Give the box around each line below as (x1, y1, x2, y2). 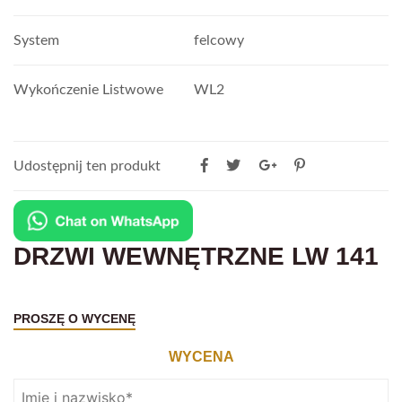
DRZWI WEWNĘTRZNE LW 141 (13, 242, 379, 271)
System (13, 33, 59, 48)
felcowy (193, 33, 244, 48)
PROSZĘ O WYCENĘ (13, 311, 135, 327)
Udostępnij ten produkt (13, 159, 161, 173)
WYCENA (168, 349, 234, 365)
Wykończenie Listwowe (13, 83, 163, 97)
